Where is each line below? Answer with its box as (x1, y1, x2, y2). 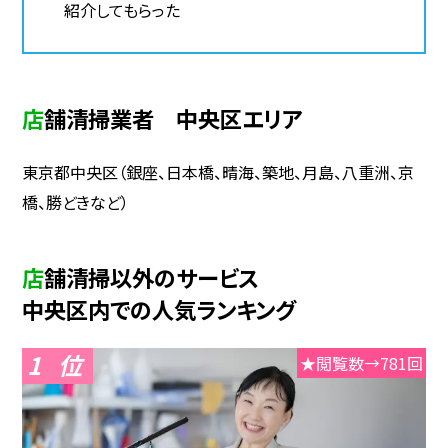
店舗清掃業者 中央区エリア (44, 102, 303, 135)
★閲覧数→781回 (299, 350, 423, 375)
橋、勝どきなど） (22, 189, 130, 214)
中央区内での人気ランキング (22, 293, 297, 326)
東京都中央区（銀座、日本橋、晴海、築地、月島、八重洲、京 (22, 159, 415, 184)
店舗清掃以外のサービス (44, 261, 260, 294)
